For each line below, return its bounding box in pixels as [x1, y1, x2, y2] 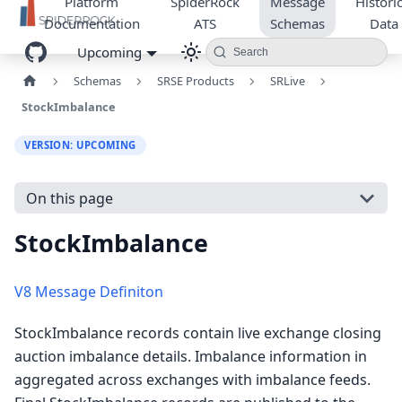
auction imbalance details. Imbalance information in [14, 346, 367, 367]
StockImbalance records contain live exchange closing [14, 323, 381, 344]
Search [232, 46, 268, 58]
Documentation [43, 14, 140, 32]
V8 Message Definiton [14, 282, 163, 302]
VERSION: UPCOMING [24, 137, 136, 152]
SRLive [269, 73, 305, 89]
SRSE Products [156, 73, 234, 89]
